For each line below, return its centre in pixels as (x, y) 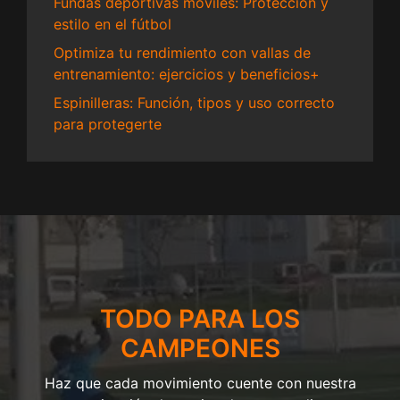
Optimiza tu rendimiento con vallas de (182, 53)
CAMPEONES (200, 349)
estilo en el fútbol (112, 25)
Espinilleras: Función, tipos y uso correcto (194, 103)
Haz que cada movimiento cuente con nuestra (200, 383)
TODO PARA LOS (200, 319)
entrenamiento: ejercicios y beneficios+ (187, 75)
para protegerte (108, 125)
